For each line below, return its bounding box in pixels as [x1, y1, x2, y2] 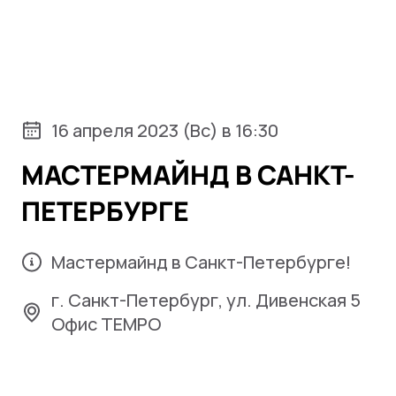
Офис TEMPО [51, 312, 161, 336]
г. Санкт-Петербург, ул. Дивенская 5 [51, 288, 361, 312]
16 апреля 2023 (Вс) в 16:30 [51, 118, 278, 142]
